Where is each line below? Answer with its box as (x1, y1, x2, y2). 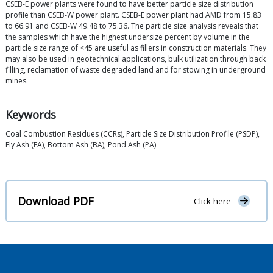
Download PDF (18, 193, 94, 208)
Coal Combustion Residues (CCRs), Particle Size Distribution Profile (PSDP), (5, 129, 260, 140)
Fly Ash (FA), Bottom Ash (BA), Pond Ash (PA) (5, 140, 156, 151)
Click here (193, 196, 231, 207)
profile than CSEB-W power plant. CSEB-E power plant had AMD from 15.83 (5, 10, 261, 21)
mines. (5, 76, 28, 87)
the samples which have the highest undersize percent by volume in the (5, 32, 250, 43)
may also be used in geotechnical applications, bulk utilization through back (5, 54, 266, 65)
